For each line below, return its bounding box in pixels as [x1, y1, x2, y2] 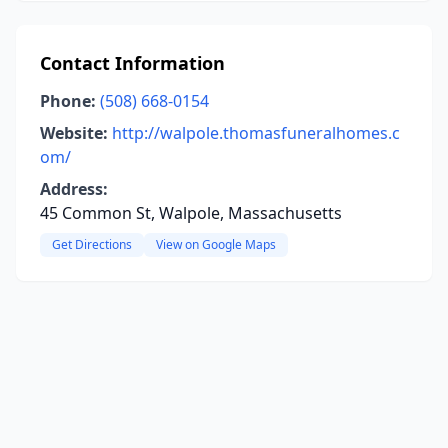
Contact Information [40, 51, 225, 75]
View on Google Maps [156, 236, 276, 253]
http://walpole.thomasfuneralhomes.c [112, 122, 400, 144]
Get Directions [52, 236, 132, 253]
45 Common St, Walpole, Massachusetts [40, 202, 342, 224]
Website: [40, 122, 108, 144]
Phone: [40, 90, 96, 112]
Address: [40, 178, 108, 200]
